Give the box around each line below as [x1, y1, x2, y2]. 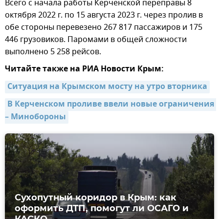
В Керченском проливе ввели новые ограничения [7, 98, 214, 111]
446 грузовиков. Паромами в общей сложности [5, 34, 187, 46]
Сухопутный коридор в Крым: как [15, 192, 176, 203]
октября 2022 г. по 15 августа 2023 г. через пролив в [5, 9, 203, 22]
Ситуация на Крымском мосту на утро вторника [7, 81, 207, 94]
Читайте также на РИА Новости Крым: [5, 63, 164, 76]
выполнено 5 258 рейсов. [5, 46, 101, 58]
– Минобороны [5, 111, 66, 124]
